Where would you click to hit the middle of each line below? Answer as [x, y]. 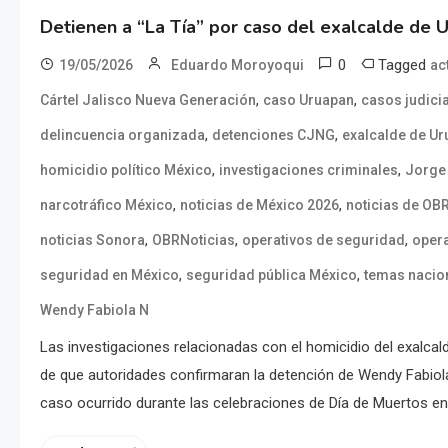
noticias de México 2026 [259, 205]
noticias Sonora [92, 240]
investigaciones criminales [308, 170]
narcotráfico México [106, 205]
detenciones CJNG [273, 135]
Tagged [404, 65]
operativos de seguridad [323, 240]
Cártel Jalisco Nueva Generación [148, 100]
